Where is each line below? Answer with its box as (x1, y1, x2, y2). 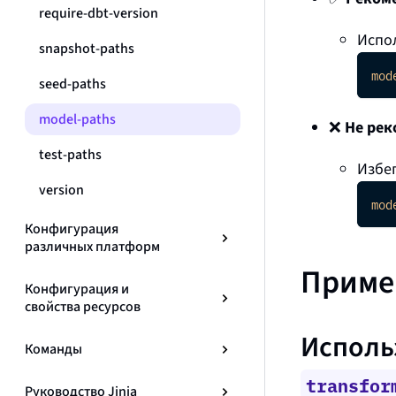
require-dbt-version (39, 4, 158, 22)
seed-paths (39, 74, 106, 93)
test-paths (39, 145, 102, 164)
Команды (25, 339, 82, 358)
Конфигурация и (25, 279, 129, 298)
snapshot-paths (39, 39, 134, 57)
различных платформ (25, 237, 160, 255)
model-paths (39, 110, 116, 128)
